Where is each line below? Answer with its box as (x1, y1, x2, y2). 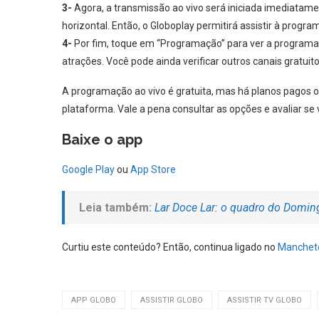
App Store (130, 163, 176, 175)
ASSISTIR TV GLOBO (227, 295, 302, 305)
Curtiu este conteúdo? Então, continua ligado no (62, 241, 278, 253)
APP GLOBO (71, 295, 116, 305)
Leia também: (79, 200, 152, 214)
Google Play (62, 163, 115, 175)
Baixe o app (62, 130, 142, 148)
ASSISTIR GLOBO (140, 295, 203, 305)
